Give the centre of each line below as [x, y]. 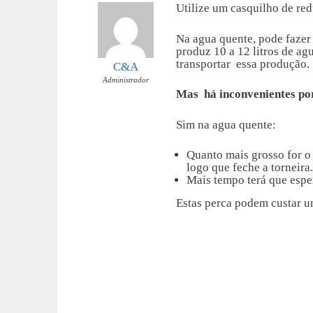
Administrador [125, 80]
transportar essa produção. [243, 64]
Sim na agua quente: [226, 124]
